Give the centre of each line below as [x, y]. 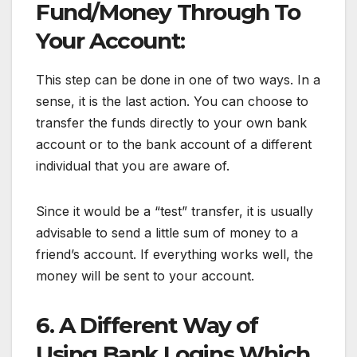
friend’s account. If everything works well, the [175, 254]
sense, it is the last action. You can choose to [172, 101]
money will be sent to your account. [145, 275]
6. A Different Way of [147, 325]
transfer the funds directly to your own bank [171, 122]
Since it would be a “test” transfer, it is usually [175, 211]
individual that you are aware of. [133, 165]
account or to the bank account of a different [174, 144]
